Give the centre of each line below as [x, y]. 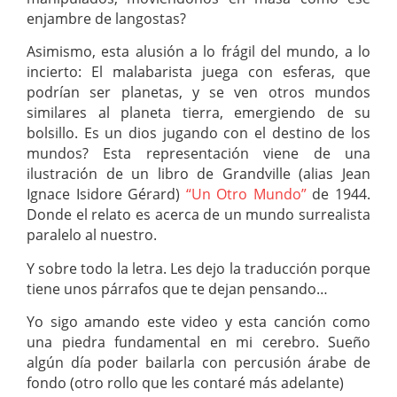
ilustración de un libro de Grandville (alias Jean [198, 174]
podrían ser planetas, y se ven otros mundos [198, 93]
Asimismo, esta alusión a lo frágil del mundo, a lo [198, 52]
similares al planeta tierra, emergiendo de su [198, 113]
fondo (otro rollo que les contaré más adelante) [185, 383]
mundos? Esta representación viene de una [198, 154]
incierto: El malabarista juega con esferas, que [198, 72]
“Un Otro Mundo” [246, 195]
